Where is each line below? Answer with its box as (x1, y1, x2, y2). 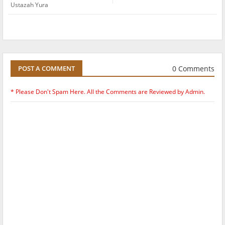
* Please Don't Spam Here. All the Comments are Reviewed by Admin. (11, 87, 205, 96)
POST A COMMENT (18, 64, 75, 73)
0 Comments (172, 63, 214, 73)
